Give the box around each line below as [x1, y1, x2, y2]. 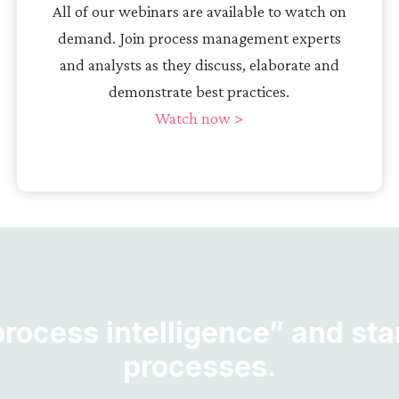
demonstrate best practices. [109, 81, 290, 101]
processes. [122, 348, 277, 384]
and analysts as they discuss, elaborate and [59, 54, 339, 74]
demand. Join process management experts [57, 28, 341, 47]
